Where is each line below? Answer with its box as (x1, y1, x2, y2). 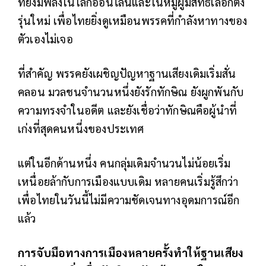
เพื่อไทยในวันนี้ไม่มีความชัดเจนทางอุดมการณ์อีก (18, 192, 240, 207)
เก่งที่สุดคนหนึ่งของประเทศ (18, 121, 144, 135)
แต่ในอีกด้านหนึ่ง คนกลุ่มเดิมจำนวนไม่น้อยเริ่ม (18, 155, 230, 170)
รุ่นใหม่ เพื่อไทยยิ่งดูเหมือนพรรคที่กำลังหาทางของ (18, 12, 248, 27)
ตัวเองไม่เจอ (18, 31, 73, 46)
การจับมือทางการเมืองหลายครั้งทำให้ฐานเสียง (18, 245, 244, 259)
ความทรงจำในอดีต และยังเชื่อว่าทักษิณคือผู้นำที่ (18, 102, 237, 117)
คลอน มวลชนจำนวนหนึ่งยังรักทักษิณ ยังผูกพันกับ (18, 84, 244, 99)
